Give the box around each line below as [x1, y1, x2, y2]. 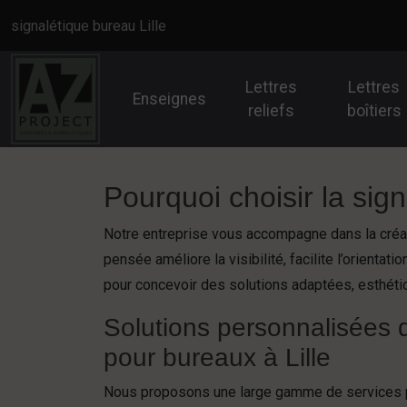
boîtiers [346, 102, 402, 120]
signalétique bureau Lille [11, 16, 166, 35]
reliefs [247, 102, 294, 120]
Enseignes [133, 90, 207, 108]
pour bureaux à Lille [104, 343, 331, 372]
